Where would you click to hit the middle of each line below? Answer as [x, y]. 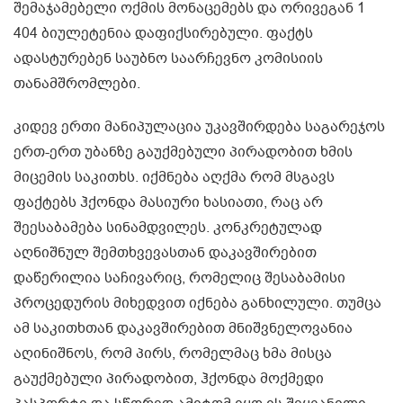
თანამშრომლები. [77, 83]
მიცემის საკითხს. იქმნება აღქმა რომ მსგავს [174, 177]
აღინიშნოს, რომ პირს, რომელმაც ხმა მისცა [173, 353]
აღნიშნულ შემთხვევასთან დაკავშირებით [165, 252]
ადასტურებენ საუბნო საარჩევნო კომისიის [168, 58]
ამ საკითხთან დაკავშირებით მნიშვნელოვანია [183, 328]
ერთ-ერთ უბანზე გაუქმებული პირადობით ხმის [183, 152]
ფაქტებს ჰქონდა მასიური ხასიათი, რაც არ [168, 202]
